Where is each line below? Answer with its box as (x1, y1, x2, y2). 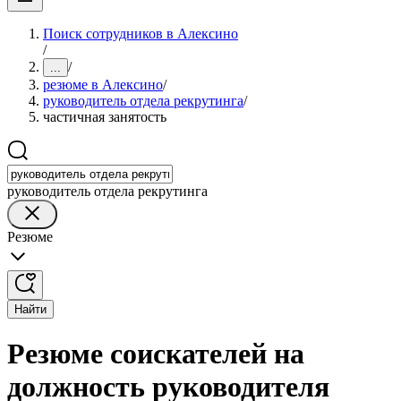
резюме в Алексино (43, 77, 163, 92)
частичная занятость (43, 109, 166, 124)
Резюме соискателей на (7, 337, 304, 371)
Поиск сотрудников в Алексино (43, 26, 238, 41)
